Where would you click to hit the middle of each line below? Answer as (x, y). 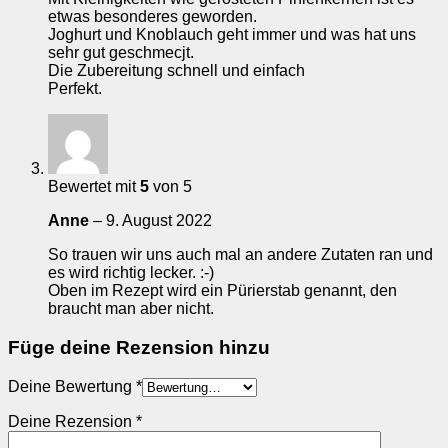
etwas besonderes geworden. (152, 17)
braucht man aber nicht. (131, 309)
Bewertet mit (94, 187)
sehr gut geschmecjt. (121, 53)
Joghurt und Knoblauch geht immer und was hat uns (232, 35)
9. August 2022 (159, 221)
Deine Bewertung (72, 386)
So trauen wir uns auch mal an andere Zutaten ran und (240, 255)
